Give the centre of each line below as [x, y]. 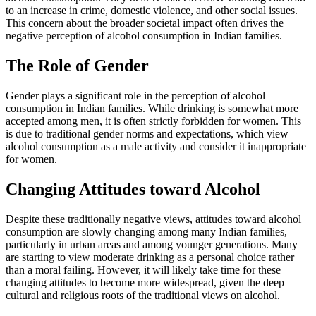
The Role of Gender [77, 66]
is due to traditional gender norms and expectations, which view [147, 134]
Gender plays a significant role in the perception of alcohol [135, 96]
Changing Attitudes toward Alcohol [133, 189]
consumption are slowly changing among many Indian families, [146, 231]
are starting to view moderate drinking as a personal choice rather [150, 257]
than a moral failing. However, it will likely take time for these [143, 269]
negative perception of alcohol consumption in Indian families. [144, 36]
